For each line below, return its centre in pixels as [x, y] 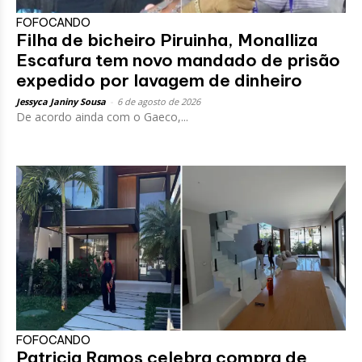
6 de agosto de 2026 [159, 101]
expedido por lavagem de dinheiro [159, 80]
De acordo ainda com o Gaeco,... [102, 116]
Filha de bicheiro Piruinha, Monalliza [167, 40]
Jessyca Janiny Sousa [61, 101]
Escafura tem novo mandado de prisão [178, 60]
